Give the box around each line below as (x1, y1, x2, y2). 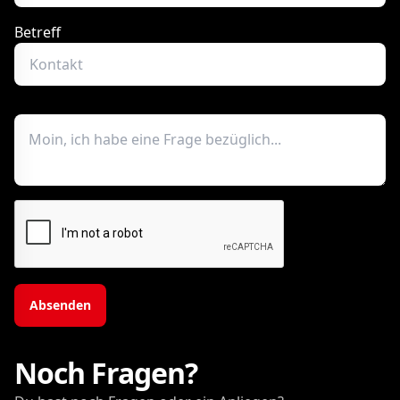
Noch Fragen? (14, 354, 197, 392)
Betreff (14, 22, 61, 42)
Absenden (29, 296, 91, 313)
